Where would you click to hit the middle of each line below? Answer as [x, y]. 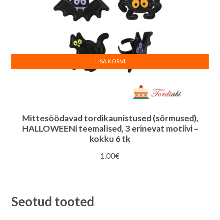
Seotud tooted [53, 202]
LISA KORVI [110, 61]
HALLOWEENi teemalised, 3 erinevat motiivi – [110, 128]
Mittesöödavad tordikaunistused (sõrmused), [110, 118]
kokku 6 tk [110, 138]
